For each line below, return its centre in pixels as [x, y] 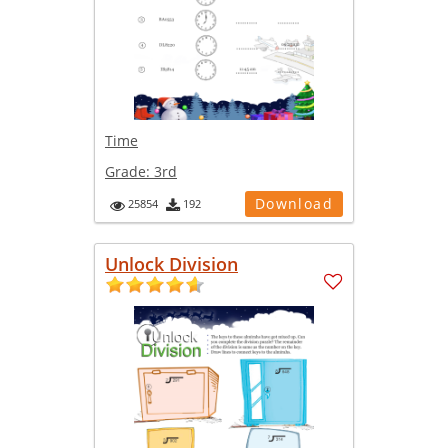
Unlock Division [171, 264]
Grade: [129, 172]
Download [293, 204]
